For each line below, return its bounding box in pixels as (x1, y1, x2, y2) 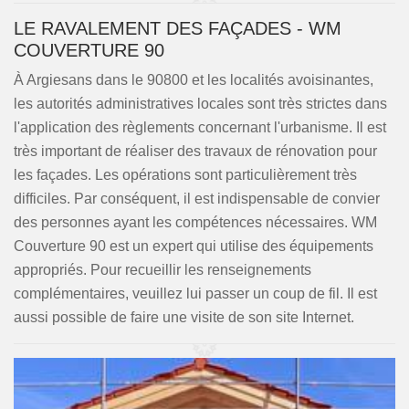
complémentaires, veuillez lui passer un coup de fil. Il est (14, 286, 377, 301)
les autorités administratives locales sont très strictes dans (14, 96, 387, 111)
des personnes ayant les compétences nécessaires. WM (14, 215, 377, 230)
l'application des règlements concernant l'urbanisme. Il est (14, 120, 386, 135)
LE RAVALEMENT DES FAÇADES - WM (14, 18, 341, 38)
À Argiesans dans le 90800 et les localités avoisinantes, (14, 72, 373, 88)
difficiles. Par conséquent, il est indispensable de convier (14, 191, 380, 206)
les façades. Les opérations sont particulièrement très (14, 167, 357, 183)
